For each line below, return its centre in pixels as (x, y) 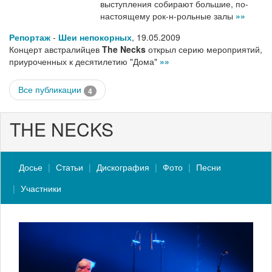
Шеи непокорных (95, 37)
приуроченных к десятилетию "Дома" (84, 62)
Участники (41, 188)
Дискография (123, 167)
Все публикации (51, 90)
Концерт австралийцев (56, 49)
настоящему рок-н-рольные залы (168, 16)
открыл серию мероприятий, (204, 49)
